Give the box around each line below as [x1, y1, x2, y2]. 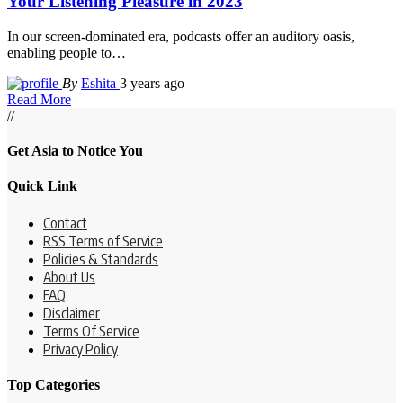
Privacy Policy [43, 339, 118, 358]
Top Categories [7, 376, 100, 392]
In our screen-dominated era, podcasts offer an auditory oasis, [7, 28, 354, 44]
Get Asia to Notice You [7, 142, 143, 158]
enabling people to [7, 44, 112, 60]
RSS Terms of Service [43, 231, 163, 250]
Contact [43, 213, 87, 232]
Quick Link [7, 178, 77, 194]
